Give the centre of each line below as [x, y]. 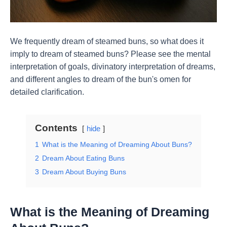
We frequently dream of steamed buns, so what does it [107, 42]
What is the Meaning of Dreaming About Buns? [117, 145]
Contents [56, 128]
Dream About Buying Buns [84, 172]
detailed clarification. [47, 92]
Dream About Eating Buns [83, 158]
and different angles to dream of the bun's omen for [101, 80]
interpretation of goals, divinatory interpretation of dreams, [113, 67]
